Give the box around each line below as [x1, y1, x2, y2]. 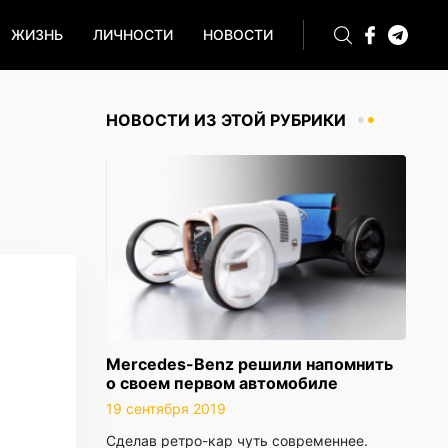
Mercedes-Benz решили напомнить [106, 354, 393, 374]
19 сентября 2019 [106, 400, 226, 417]
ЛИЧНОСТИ [93, 26, 173, 43]
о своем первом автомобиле [106, 373, 338, 393]
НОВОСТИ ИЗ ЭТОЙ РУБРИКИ [106, 110, 346, 130]
